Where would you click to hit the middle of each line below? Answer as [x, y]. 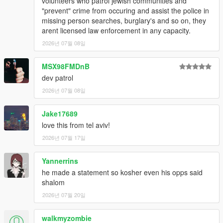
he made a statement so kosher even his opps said [122, 172]
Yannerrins [60, 161]
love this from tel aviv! [76, 125]
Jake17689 [60, 114]
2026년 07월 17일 [64, 138]
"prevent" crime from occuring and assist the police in [125, 11]
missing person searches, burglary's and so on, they [124, 21]
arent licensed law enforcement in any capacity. [116, 31]
